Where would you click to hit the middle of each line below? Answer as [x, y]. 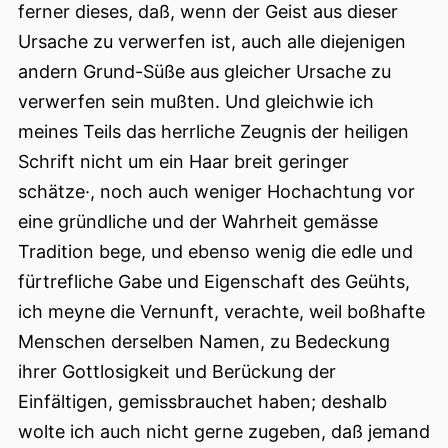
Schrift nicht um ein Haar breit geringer [183, 162]
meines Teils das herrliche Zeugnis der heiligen [213, 132]
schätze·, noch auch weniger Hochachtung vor [216, 192]
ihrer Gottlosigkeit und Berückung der [177, 372]
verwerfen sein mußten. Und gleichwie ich [196, 102]
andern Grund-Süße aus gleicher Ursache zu [204, 72]
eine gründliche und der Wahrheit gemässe [198, 222]
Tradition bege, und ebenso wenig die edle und [215, 252]
